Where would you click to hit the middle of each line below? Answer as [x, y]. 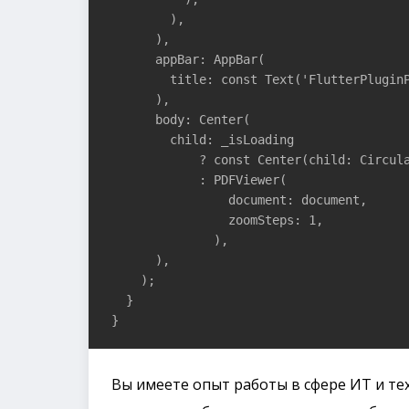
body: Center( [181, 119]
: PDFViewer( [199, 179]
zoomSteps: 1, [217, 220]
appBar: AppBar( [188, 59]
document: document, [239, 199]
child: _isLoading [203, 139]
